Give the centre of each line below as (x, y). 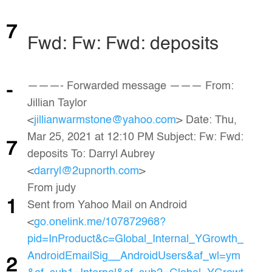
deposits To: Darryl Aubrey (91, 154)
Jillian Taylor (57, 103)
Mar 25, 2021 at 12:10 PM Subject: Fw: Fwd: (135, 137)
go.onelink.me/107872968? (100, 222)
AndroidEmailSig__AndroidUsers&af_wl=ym (134, 256)
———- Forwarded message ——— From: (130, 86)
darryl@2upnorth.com (86, 171)
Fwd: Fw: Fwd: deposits (123, 44)
